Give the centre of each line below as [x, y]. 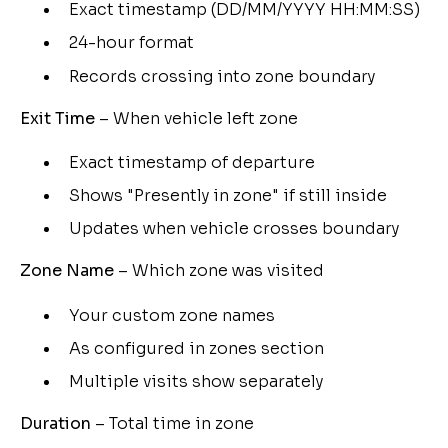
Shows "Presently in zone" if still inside [227, 196]
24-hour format [131, 43]
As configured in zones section [196, 348]
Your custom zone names [171, 315]
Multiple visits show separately [195, 382]
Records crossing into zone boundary [221, 76]
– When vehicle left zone [196, 118]
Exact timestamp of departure [191, 162]
